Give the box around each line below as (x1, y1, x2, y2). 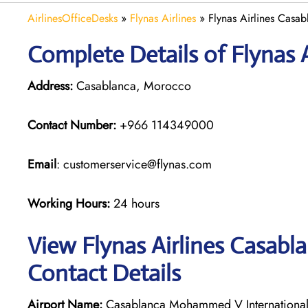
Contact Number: (27, 115, 116, 134)
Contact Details (27, 258, 181, 287)
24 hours (113, 194, 159, 212)
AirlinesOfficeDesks (27, 10, 118, 26)
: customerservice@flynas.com (56, 155, 212, 173)
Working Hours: (27, 194, 113, 212)
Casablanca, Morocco (73, 76, 191, 95)
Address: (27, 76, 73, 95)
